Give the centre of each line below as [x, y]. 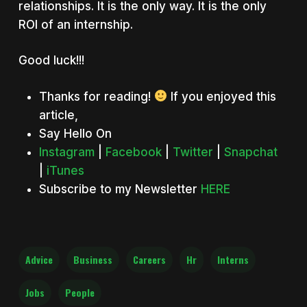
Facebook [133, 152]
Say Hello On [75, 133]
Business [93, 259]
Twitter [193, 152]
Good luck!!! [51, 60]
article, [58, 115]
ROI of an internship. [75, 24]
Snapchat [250, 152]
